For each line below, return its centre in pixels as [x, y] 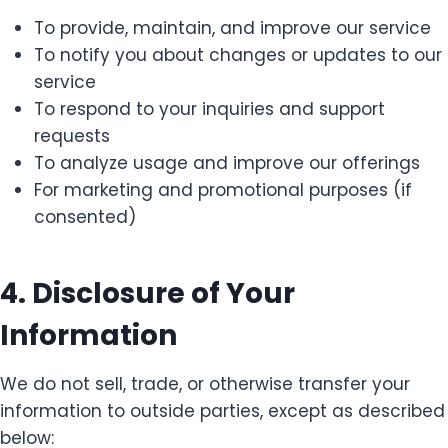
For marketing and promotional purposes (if [223, 189]
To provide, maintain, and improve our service [232, 27]
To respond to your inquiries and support [209, 108]
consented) [85, 216]
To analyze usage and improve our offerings [227, 162]
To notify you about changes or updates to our [238, 54]
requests [72, 135]
